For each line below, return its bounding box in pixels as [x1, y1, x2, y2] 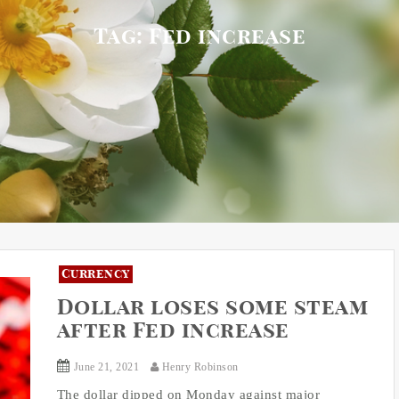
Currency [61, 268, 130, 281]
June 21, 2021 [73, 361, 139, 374]
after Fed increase [56, 321, 289, 343]
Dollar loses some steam [56, 297, 368, 320]
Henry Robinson [159, 361, 239, 374]
